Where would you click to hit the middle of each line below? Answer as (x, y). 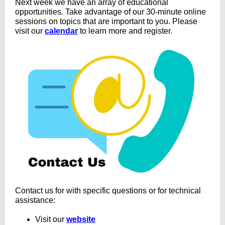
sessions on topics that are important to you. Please (106, 21)
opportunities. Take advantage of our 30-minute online (110, 12)
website (81, 219)
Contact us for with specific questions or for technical (108, 191)
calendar (61, 31)
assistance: (35, 200)
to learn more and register (125, 31)
